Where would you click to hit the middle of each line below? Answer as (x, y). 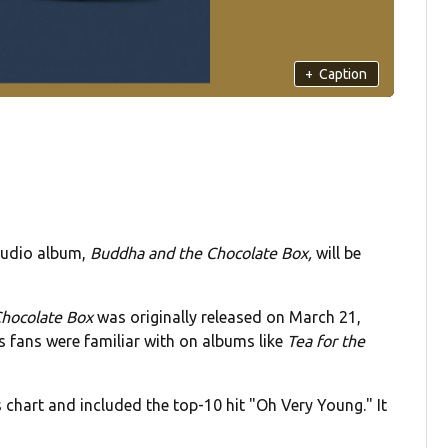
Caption (343, 73)
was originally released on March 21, (227, 317)
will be (337, 253)
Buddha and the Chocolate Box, (201, 253)
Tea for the (326, 341)
